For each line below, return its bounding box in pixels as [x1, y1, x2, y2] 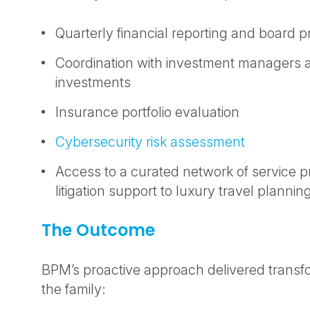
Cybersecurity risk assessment [55, 134, 248, 150]
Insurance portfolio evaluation [55, 104, 243, 120]
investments [55, 74, 134, 91]
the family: [42, 281, 109, 298]
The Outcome [42, 219, 159, 241]
